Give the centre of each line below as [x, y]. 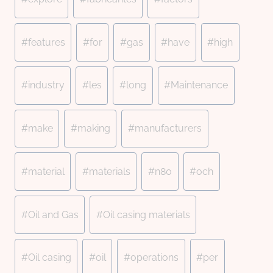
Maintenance [200, 85]
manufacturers [168, 129]
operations [154, 258]
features [46, 42]
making [94, 129]
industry [46, 85]
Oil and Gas [53, 214]
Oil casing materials [146, 214]
